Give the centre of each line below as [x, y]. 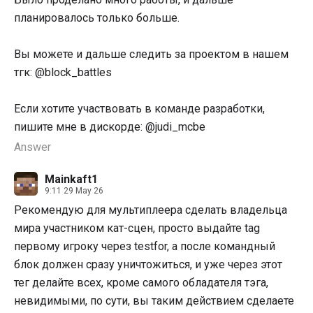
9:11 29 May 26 [74, 190]
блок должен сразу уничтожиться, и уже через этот [148, 265]
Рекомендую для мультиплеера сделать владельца [151, 210]
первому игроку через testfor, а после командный [145, 247]
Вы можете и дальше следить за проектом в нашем [151, 54]
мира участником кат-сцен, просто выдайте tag [137, 228]
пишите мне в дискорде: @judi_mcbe [110, 127]
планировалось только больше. [97, 18]
